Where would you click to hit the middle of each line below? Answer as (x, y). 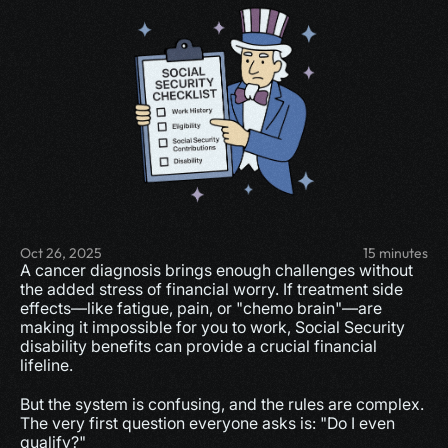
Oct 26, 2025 (61, 253)
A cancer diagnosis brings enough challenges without (216, 270)
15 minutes (395, 253)
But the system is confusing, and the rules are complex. (222, 404)
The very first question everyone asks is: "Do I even (207, 423)
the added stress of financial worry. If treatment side (211, 289)
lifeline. (46, 365)
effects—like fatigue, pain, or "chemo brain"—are (201, 308)
